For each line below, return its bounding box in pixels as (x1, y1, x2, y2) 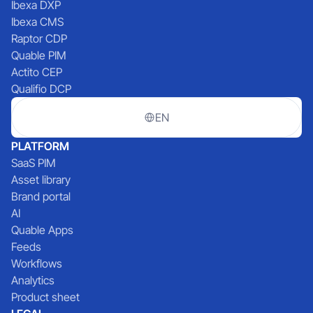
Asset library (11, 172, 71, 187)
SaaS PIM (11, 155, 56, 170)
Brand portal (11, 189, 71, 203)
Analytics (11, 272, 54, 287)
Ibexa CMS (11, 14, 64, 29)
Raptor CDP (11, 31, 67, 45)
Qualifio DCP (11, 81, 71, 96)
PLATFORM (11, 138, 69, 153)
